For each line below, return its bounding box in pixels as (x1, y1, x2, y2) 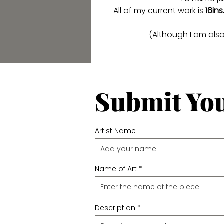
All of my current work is (113, 5, 205, 16)
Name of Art (95, 164, 137, 174)
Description (95, 203, 135, 213)
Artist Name (95, 126, 136, 136)
